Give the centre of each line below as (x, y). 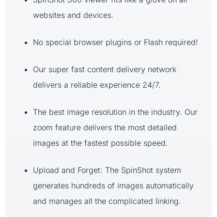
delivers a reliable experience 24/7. (97, 85)
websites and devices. (73, 15)
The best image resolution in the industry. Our (115, 112)
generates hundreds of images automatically (113, 185)
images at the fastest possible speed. (101, 143)
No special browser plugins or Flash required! (116, 42)
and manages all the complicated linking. (107, 201)
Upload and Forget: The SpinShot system (107, 170)
